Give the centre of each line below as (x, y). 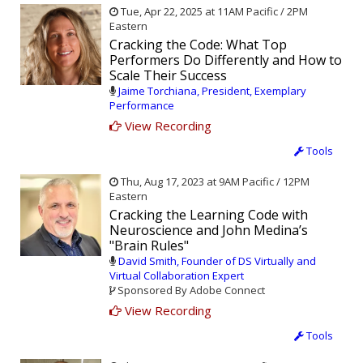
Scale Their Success (168, 76)
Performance (142, 106)
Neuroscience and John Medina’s (209, 231)
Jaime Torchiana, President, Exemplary (212, 91)
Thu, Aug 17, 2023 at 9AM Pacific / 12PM (214, 182)
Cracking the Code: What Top (198, 45)
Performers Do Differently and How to (226, 60)
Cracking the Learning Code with (209, 215)
